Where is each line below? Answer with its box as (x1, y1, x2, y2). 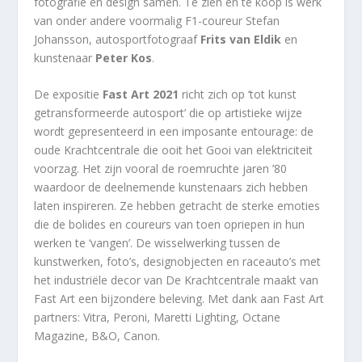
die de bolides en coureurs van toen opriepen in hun (34, 217, 305, 233)
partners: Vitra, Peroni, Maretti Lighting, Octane (34, 309, 281, 326)
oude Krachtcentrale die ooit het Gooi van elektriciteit (34, 142, 314, 158)
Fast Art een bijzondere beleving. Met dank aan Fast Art (34, 291, 325, 307)
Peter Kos (95, 50, 153, 65)
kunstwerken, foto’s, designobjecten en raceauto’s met (34, 254, 322, 270)
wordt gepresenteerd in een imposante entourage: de (34, 124, 314, 140)
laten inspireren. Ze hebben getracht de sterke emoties (34, 198, 321, 214)
